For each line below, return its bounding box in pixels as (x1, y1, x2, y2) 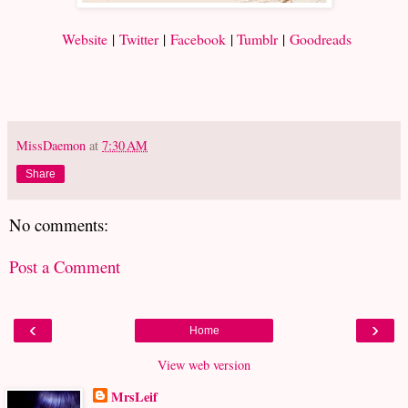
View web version (158, 355, 250, 373)
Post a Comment (9, 255, 120, 279)
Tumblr (236, 28, 278, 48)
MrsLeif (110, 386, 158, 406)
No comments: (9, 212, 108, 236)
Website (61, 28, 107, 48)
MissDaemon (16, 136, 86, 154)
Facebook (169, 28, 226, 48)
